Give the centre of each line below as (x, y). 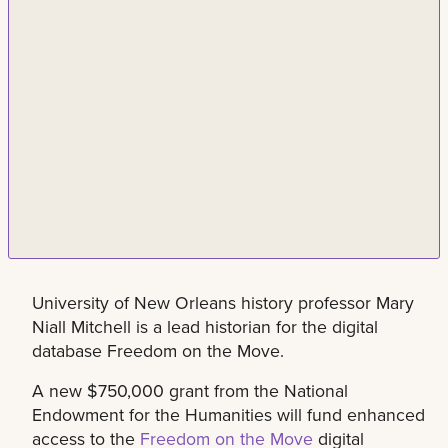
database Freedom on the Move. (158, 351)
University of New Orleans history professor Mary (223, 303)
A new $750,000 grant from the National (190, 391)
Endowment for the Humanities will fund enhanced (228, 415)
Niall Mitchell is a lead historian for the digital (205, 327)
